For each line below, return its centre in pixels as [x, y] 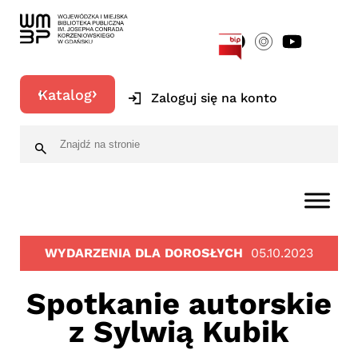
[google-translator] [278, 23]
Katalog [65, 94]
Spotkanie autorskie [179, 304]
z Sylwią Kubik [179, 332]
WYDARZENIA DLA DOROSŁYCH [144, 253]
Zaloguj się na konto [214, 98]
